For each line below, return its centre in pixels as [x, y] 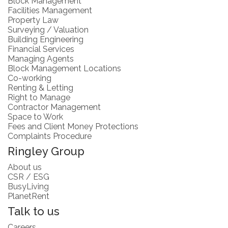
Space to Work [35, 117]
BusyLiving [28, 186]
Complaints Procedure [50, 136]
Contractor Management [54, 107]
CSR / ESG [28, 177]
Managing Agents [41, 59]
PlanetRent [28, 196]
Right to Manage [39, 97]
